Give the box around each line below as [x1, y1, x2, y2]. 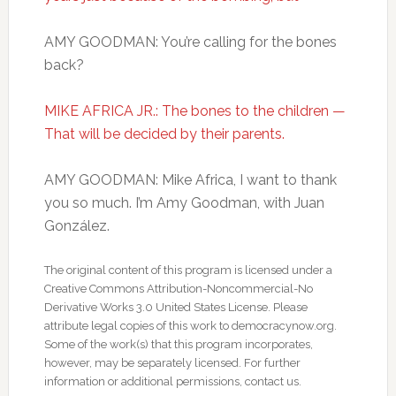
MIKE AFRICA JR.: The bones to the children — [43, 103, 346, 119]
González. [43, 217, 110, 234]
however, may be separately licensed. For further [43, 356, 301, 369]
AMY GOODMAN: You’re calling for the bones [43, 34, 337, 50]
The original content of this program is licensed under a [43, 263, 332, 277]
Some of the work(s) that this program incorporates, [43, 338, 313, 351]
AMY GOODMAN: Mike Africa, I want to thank [43, 171, 337, 188]
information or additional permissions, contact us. [43, 375, 301, 388]
